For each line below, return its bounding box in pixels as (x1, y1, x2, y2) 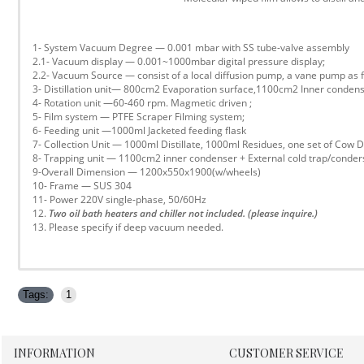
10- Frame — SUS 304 (32, 178, 132, 193)
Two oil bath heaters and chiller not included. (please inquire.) (49, 206, 318, 220)
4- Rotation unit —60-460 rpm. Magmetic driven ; (32, 95, 252, 110)
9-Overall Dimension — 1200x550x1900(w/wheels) (32, 164, 261, 179)
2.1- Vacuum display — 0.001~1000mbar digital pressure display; (32, 54, 325, 68)
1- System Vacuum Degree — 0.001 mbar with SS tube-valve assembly (32, 40, 349, 54)
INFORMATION (14, 344, 95, 361)
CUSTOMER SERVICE (229, 344, 344, 361)
